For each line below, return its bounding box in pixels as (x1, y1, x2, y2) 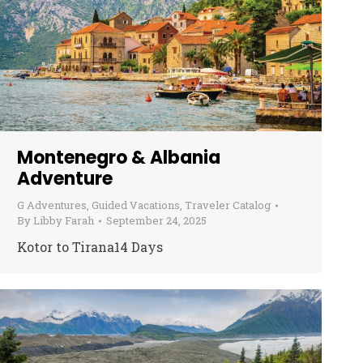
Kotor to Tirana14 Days (17, 238, 163, 256)
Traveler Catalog (185, 198, 271, 213)
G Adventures (17, 198, 87, 213)
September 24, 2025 (106, 213, 207, 228)
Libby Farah (33, 213, 94, 228)
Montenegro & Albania (17, 145, 220, 171)
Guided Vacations (92, 198, 180, 213)
